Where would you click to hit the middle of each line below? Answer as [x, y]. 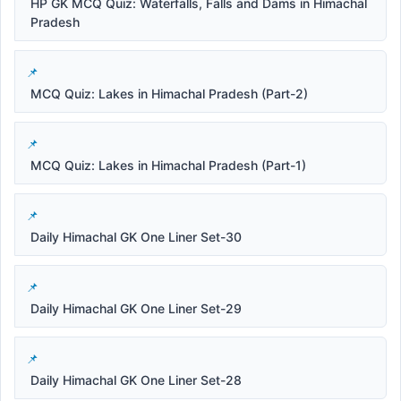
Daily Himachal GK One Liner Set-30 [136, 236]
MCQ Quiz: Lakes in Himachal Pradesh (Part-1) [168, 165]
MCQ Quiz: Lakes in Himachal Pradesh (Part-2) [169, 93]
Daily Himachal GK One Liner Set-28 [136, 380]
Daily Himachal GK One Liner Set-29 [136, 308]
